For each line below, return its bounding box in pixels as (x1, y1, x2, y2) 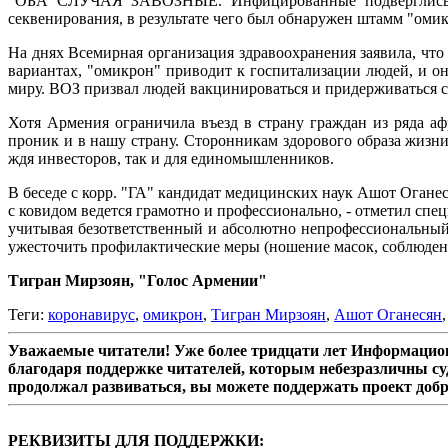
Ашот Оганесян (334, 306, 442, 324)
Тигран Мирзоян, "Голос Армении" (8, 272, 267, 290)
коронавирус (48, 306, 135, 324)
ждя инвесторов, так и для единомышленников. (8, 150, 334, 168)
